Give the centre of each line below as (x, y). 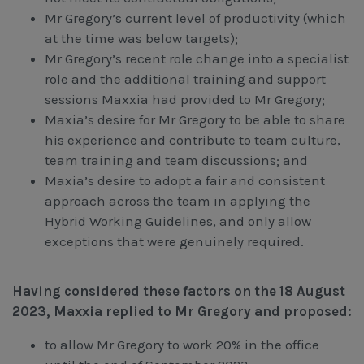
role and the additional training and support (185, 78)
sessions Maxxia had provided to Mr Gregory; (185, 99)
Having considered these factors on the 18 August (179, 290)
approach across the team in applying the (178, 200)
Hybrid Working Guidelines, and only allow (178, 221)
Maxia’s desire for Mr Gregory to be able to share (195, 119)
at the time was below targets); (141, 38)
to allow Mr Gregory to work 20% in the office (182, 344)
